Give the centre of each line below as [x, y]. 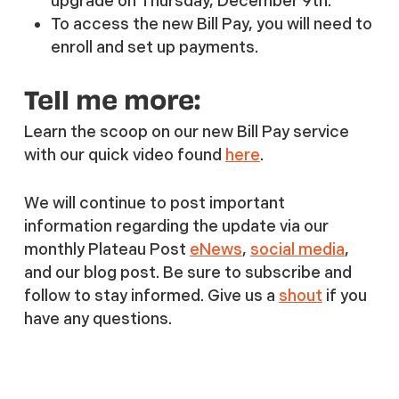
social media [297, 249]
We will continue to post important [154, 203]
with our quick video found [124, 155]
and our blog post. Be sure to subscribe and [187, 272]
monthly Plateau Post [106, 249]
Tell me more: [112, 99]
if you [344, 295]
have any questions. [98, 318]
